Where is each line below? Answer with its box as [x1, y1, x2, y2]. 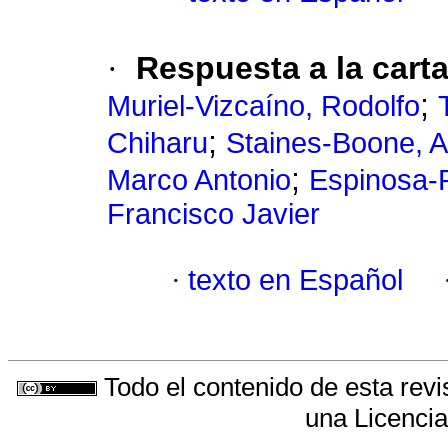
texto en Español [188, 264, 403, 297]
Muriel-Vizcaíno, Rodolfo [107, 90, 420, 123]
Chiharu [107, 127, 208, 160]
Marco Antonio [107, 164, 291, 197]
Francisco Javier [107, 198, 320, 231]
